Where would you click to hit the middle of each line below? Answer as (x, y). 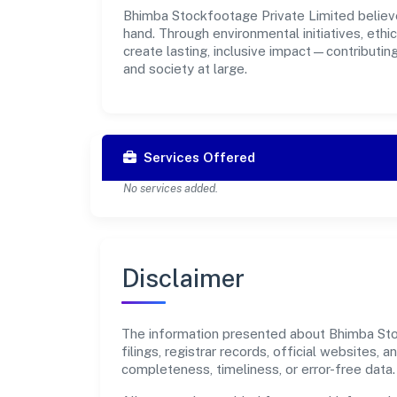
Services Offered (199, 157)
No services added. (171, 188)
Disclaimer (183, 277)
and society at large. (185, 68)
